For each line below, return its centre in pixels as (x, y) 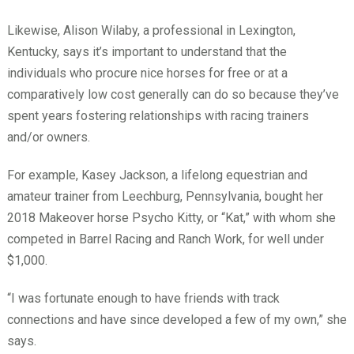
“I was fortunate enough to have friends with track (143, 298)
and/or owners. (48, 137)
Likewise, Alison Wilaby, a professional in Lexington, (151, 30)
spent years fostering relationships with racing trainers (158, 115)
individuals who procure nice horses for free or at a (147, 73)
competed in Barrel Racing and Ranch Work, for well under (165, 239)
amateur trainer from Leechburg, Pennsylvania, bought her (165, 196)
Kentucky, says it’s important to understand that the (147, 51)
